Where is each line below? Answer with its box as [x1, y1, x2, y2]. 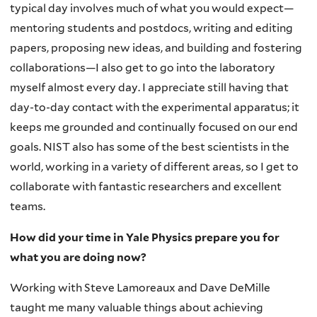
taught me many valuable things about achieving [10, 301, 263, 315]
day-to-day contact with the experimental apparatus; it [10, 100, 299, 115]
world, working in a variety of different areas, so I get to [10, 160, 299, 174]
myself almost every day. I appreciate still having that [10, 81, 289, 95]
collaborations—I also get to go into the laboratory [10, 61, 275, 75]
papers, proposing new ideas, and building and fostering [10, 41, 302, 55]
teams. [10, 200, 45, 214]
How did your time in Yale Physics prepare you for [10, 230, 279, 244]
